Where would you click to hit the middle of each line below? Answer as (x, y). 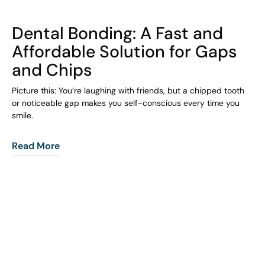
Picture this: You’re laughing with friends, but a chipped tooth (128, 90)
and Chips (52, 69)
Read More (35, 145)
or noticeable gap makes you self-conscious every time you (125, 103)
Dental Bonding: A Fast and (117, 33)
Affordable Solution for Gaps (124, 51)
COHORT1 (33, 17)
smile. (22, 115)
